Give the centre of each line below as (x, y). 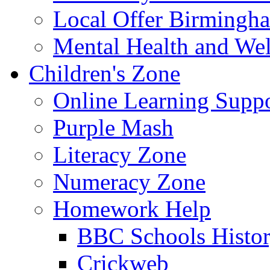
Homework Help (132, 209)
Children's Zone (105, 73)
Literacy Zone (120, 154)
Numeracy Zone (129, 181)
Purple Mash (113, 127)
